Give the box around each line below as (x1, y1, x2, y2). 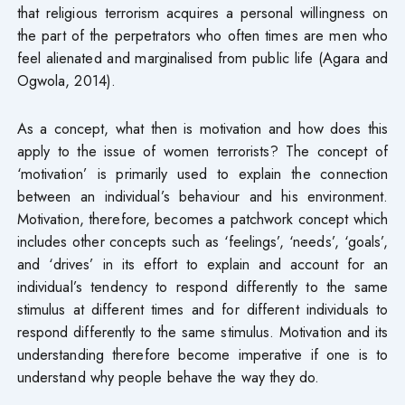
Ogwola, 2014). (16, 69, 116, 91)
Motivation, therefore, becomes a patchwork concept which (16, 207, 389, 230)
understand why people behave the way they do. (16, 365, 320, 388)
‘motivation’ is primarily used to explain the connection (16, 162, 389, 184)
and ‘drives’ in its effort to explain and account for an (16, 252, 389, 275)
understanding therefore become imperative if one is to (16, 343, 389, 365)
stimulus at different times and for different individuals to (16, 297, 389, 320)
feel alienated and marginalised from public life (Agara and (16, 46, 389, 69)
